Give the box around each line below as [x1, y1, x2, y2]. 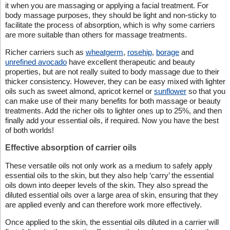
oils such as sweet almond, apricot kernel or [5, 86, 154, 95]
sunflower [154, 86, 186, 95]
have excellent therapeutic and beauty [66, 57, 195, 66]
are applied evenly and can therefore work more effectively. [5, 200, 202, 209]
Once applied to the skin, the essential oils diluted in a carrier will [5, 217, 219, 226]
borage [156, 47, 179, 56]
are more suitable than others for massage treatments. [5, 30, 187, 39]
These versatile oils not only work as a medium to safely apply [5, 161, 213, 170]
